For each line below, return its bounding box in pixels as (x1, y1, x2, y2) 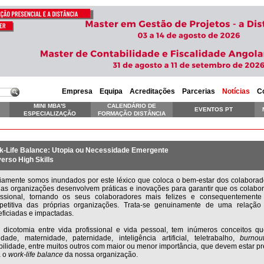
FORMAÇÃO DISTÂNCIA (98, 110, 166, 117)
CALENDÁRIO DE (107, 103, 157, 109)
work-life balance (8, 250, 63, 259)
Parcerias (182, 87, 215, 95)
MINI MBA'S (34, 103, 67, 109)
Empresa (62, 87, 93, 95)
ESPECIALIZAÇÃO (24, 110, 77, 117)
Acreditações (130, 87, 175, 95)
